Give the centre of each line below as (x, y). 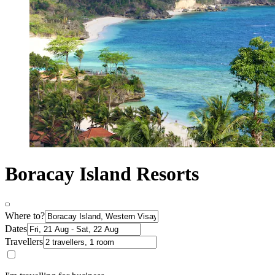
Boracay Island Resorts (102, 174)
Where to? (25, 215)
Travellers (24, 241)
